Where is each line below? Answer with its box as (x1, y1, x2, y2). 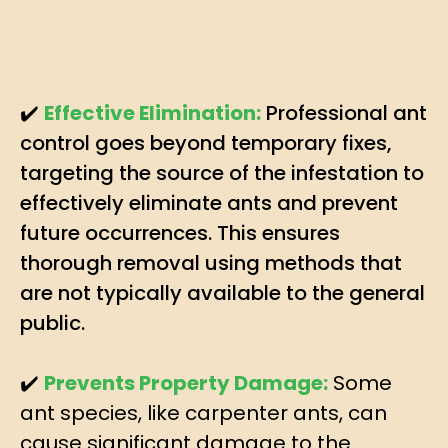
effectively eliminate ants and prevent (20, 188, 398, 217)
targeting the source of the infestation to (20, 158, 424, 187)
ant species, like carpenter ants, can (20, 398, 387, 427)
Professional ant (261, 98, 427, 127)
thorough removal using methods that (20, 248, 402, 277)
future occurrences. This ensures (20, 218, 340, 247)
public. (20, 308, 85, 337)
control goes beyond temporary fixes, (20, 128, 392, 157)
